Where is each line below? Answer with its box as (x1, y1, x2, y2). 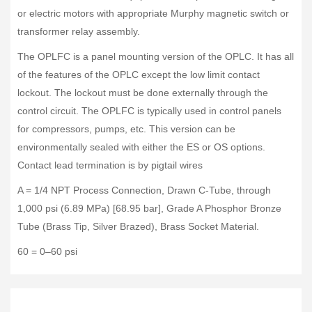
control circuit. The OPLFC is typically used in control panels (17, 105, 281, 116)
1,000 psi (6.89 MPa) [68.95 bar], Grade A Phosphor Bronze (17, 203, 281, 214)
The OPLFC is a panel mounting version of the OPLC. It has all (17, 51, 294, 62)
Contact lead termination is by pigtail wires (17, 159, 203, 171)
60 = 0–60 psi (17, 246, 77, 257)
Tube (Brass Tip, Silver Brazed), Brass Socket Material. (17, 221, 259, 232)
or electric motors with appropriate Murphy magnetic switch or (17, 8, 289, 19)
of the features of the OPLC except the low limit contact (17, 69, 260, 80)
